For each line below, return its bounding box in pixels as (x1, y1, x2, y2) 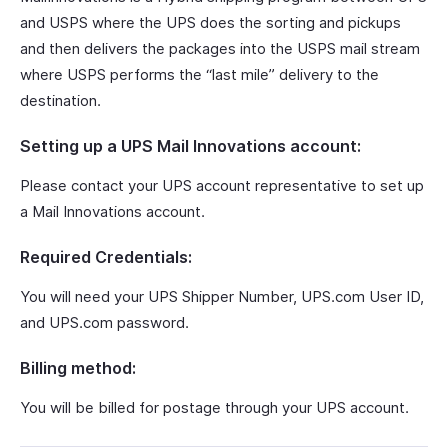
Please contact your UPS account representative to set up (20, 176, 424, 196)
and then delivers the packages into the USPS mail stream (20, 39, 420, 59)
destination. (20, 91, 101, 111)
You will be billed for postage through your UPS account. (20, 398, 409, 418)
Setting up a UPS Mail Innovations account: (20, 136, 361, 157)
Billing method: (20, 358, 136, 379)
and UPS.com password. (20, 313, 189, 333)
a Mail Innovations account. (20, 202, 205, 222)
